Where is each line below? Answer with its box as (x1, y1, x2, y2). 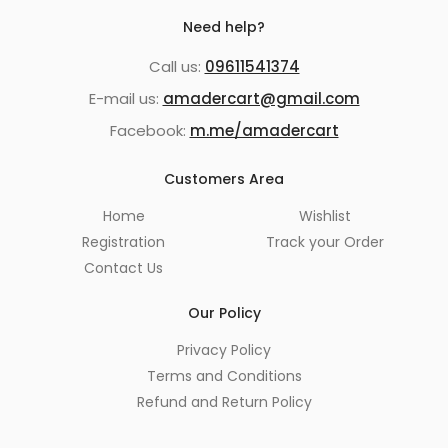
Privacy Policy (177, 339, 271, 360)
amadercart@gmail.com (162, 87, 360, 109)
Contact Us (84, 257, 163, 278)
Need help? (183, 16, 265, 37)
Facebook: (109, 119, 190, 141)
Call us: (148, 55, 205, 77)
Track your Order (265, 231, 384, 252)
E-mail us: (88, 87, 163, 109)
